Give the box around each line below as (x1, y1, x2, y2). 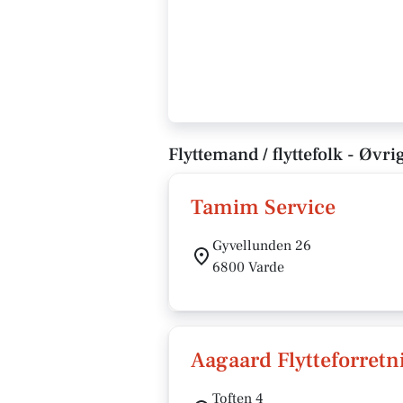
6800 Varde (212, 258, 284, 276)
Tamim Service (191, 193, 336, 221)
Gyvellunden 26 (212, 237, 311, 255)
